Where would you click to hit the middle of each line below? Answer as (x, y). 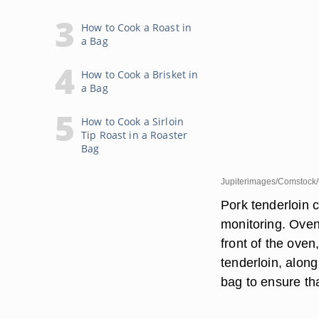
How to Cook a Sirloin (132, 121)
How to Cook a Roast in (137, 27)
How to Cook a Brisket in (140, 74)
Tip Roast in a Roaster (135, 135)
